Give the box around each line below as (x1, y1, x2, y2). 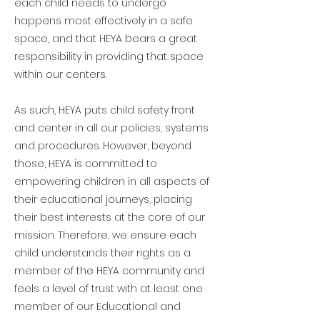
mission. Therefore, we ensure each (14, 228, 196, 242)
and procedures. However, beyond (14, 139, 191, 153)
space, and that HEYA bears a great (14, 31, 197, 46)
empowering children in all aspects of (14, 174, 209, 189)
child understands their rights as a (14, 246, 191, 260)
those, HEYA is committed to (14, 156, 157, 171)
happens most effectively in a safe (14, 14, 193, 28)
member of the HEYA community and (14, 264, 204, 278)
